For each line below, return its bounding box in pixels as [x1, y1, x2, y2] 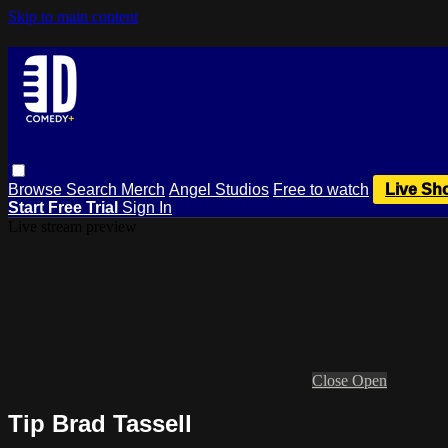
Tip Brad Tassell [8, 409, 192, 437]
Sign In [122, 198, 172, 216]
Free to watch [273, 180, 369, 198]
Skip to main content [8, 8, 138, 25]
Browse [8, 180, 66, 198]
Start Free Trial [8, 198, 122, 216]
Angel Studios [169, 180, 269, 198]
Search [66, 180, 121, 198]
